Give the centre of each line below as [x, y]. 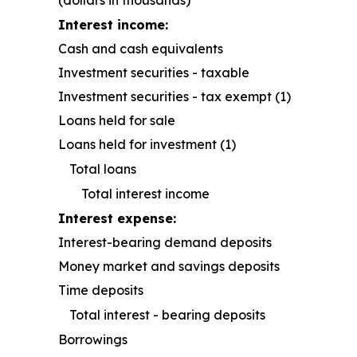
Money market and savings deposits [169, 267]
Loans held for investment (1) [147, 145]
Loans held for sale [117, 121]
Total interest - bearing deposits [167, 315]
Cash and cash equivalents [141, 49]
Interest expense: [117, 219]
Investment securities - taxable [154, 73]
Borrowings [93, 340]
